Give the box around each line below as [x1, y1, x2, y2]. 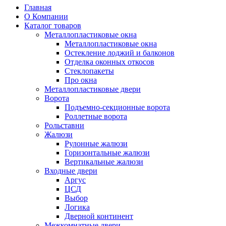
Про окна [65, 75, 97, 84]
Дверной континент [65, 211, 133, 220]
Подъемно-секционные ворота [65, 102, 170, 111]
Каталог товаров [24, 21, 81, 30]
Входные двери [44, 166, 97, 175]
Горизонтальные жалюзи [65, 148, 150, 157]
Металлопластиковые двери [44, 84, 141, 93]
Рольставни [44, 121, 84, 130]
